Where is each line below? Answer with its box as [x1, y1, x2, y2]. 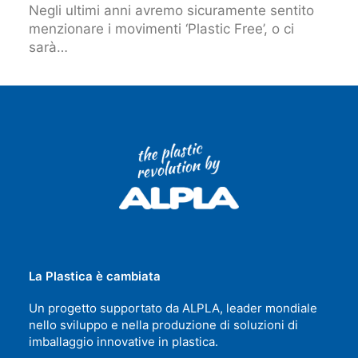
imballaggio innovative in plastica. [29, 334, 218, 349]
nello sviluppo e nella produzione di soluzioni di [29, 317, 298, 332]
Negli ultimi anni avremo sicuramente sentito [29, 2, 314, 18]
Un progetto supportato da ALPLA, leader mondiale [29, 300, 317, 316]
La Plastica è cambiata [29, 268, 161, 284]
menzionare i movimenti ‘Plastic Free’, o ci [29, 21, 294, 37]
